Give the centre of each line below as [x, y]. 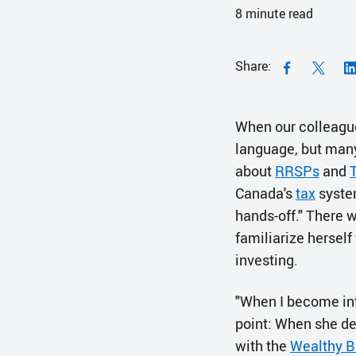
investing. [267, 260]
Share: [253, 66]
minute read [278, 14]
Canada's [265, 193]
